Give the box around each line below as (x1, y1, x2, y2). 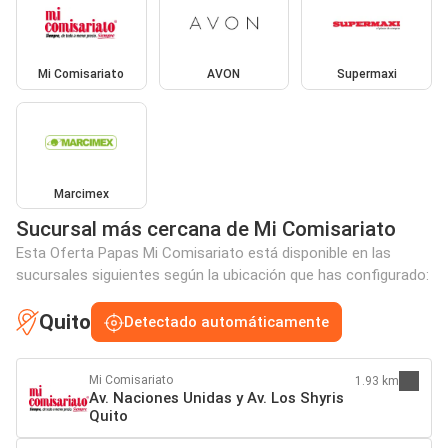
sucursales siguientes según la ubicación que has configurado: (16, 266, 429, 285)
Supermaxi (336, 67, 397, 82)
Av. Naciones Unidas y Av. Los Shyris (89, 389, 344, 408)
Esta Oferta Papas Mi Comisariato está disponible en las (16, 244, 391, 263)
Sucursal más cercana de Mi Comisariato (16, 217, 396, 242)
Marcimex (53, 186, 109, 201)
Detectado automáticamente (124, 313, 329, 332)
